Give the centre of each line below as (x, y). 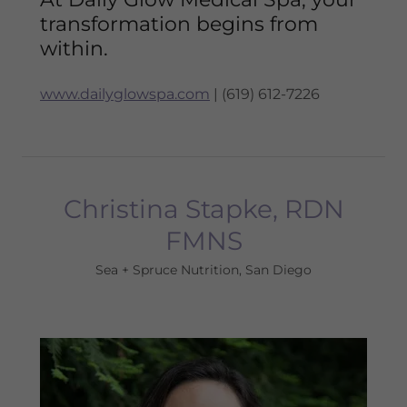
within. (74, 49)
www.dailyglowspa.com (125, 94)
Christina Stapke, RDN (203, 209)
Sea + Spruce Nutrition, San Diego (203, 270)
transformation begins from (179, 24)
